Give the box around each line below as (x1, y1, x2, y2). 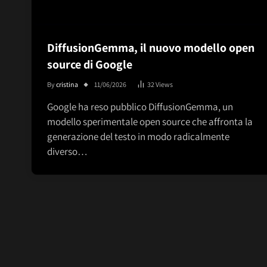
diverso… (47, 145, 88, 159)
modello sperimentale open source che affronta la (47, 115, 253, 129)
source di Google (47, 57, 132, 73)
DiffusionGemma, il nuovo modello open (47, 40, 254, 56)
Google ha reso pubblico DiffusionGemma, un (47, 100, 233, 114)
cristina (56, 80, 78, 89)
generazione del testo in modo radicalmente (47, 130, 229, 144)
